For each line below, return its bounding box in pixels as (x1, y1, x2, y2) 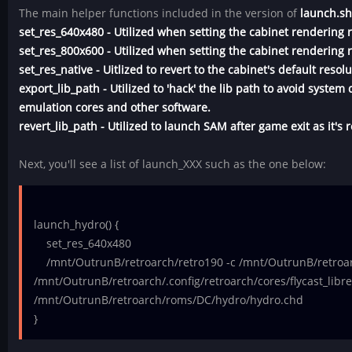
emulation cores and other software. (19, 100, 211, 115)
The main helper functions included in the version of (19, 5, 301, 21)
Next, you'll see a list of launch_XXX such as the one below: (19, 156, 327, 172)
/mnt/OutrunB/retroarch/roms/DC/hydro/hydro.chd (33, 291, 303, 307)
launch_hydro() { (33, 216, 119, 232)
